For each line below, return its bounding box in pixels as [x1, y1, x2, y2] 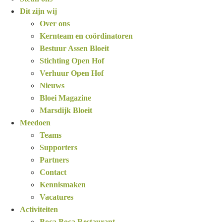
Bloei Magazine [40, 93, 91, 102]
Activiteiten [20, 205, 58, 214]
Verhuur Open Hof [40, 68, 104, 77]
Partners [40, 155, 69, 164]
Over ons [40, 19, 70, 28]
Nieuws [40, 81, 64, 90]
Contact [40, 167, 66, 176]
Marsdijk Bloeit [40, 106, 92, 114]
